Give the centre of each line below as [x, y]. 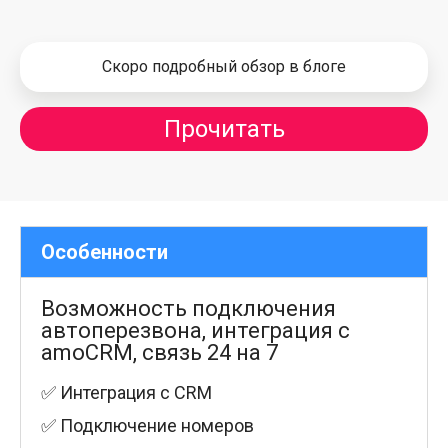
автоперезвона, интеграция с [195, 330]
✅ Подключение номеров [147, 425]
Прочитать [224, 129]
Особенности [104, 252]
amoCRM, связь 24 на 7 [159, 352]
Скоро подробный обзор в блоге [224, 66]
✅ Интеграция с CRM [126, 392]
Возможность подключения [188, 308]
